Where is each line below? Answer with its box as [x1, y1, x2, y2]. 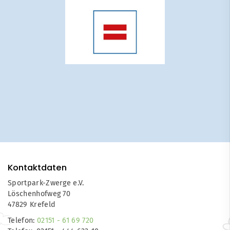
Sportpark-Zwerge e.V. [8, 179, 84, 188]
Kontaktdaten [8, 162, 67, 174]
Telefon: [8, 216, 37, 225]
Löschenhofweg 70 [8, 189, 71, 199]
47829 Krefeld [8, 200, 56, 209]
